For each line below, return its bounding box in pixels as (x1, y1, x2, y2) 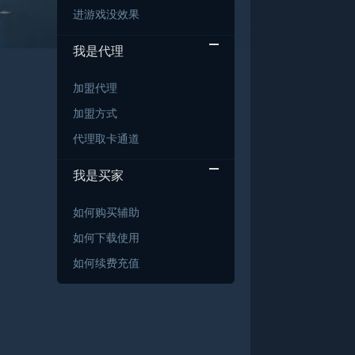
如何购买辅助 (73, 206, 139, 219)
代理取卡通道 (73, 132, 139, 146)
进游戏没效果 (73, 8, 139, 21)
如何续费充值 (73, 257, 139, 270)
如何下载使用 (73, 231, 139, 245)
